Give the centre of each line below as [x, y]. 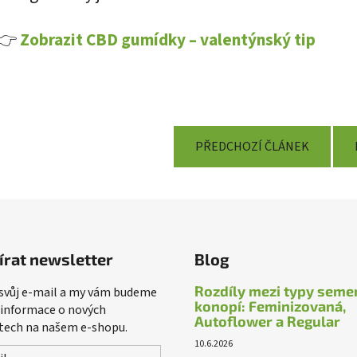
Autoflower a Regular [267, 321]
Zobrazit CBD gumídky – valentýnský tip [168, 40]
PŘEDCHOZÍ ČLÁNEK [252, 146]
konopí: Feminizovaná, [270, 306]
